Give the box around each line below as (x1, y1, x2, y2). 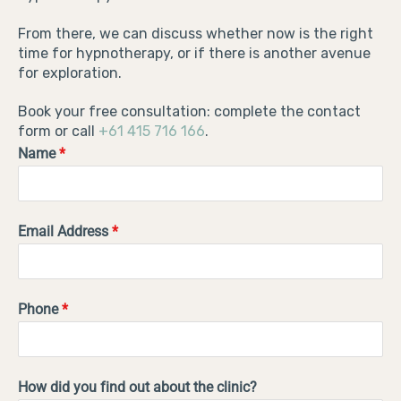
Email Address (18, 222, 112, 240)
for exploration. (18, 64, 122, 81)
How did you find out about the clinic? (18, 378, 257, 396)
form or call (18, 122, 98, 140)
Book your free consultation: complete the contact (18, 102, 361, 120)
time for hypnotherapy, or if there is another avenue (18, 44, 371, 62)
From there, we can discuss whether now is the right (18, 24, 373, 42)
